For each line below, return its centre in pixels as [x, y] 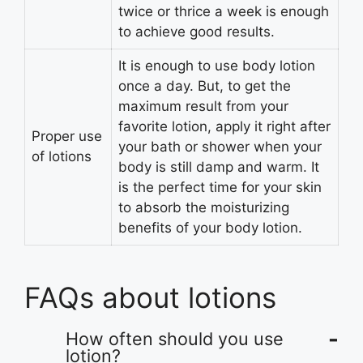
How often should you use [175, 338]
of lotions [62, 157]
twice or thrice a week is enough [224, 12]
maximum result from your [203, 107]
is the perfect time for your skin [220, 188]
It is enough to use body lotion [217, 66]
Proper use [67, 137]
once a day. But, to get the [205, 86]
